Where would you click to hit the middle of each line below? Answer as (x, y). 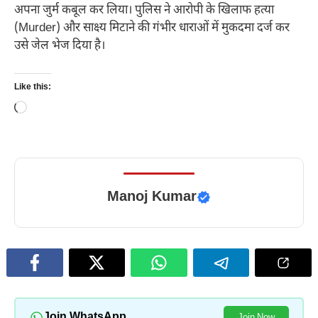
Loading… (52, 109)
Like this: (33, 88)
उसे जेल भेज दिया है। (60, 46)
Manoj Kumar (152, 198)
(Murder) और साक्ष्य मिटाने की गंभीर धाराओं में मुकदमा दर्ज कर (152, 28)
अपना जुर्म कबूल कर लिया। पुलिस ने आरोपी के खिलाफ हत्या (144, 10)
